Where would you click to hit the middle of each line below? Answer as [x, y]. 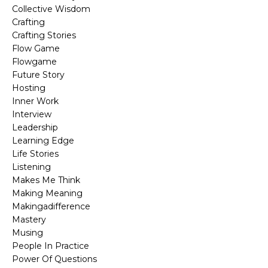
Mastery [29, 220]
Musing [28, 233]
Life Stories [35, 154]
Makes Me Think [46, 180]
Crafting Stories [44, 36]
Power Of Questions [54, 259]
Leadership [35, 128]
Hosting [29, 88]
